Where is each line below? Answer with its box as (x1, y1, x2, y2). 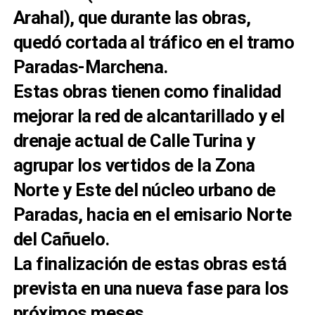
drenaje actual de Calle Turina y (13, 130, 255, 152)
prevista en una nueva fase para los (13, 278, 289, 300)
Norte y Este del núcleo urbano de (13, 179, 276, 201)
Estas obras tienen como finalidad (13, 81, 281, 103)
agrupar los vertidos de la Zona (13, 155, 255, 176)
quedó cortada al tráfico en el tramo (13, 32, 295, 53)
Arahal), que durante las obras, (13, 7, 251, 29)
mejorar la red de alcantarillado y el (13, 105, 285, 127)
